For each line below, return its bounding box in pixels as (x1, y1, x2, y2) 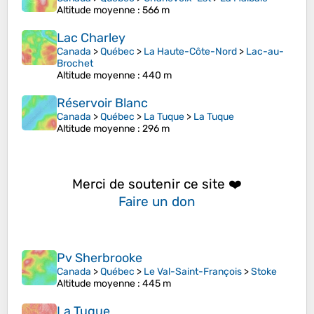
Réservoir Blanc (57, 95, 148, 111)
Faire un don (118, 193, 196, 210)
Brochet (57, 57, 93, 70)
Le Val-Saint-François (144, 266, 242, 278)
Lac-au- (246, 46, 284, 58)
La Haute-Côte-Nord (144, 46, 237, 58)
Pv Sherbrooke (57, 250, 142, 266)
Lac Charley (57, 30, 125, 46)
